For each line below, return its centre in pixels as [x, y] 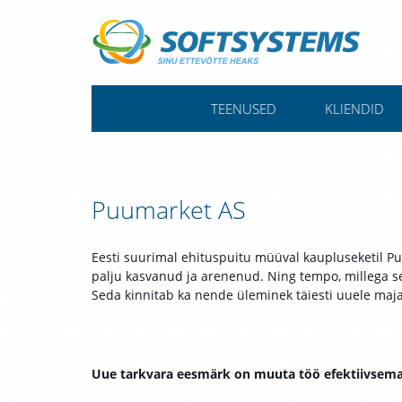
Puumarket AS [169, 210]
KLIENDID [354, 109]
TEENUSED [243, 109]
